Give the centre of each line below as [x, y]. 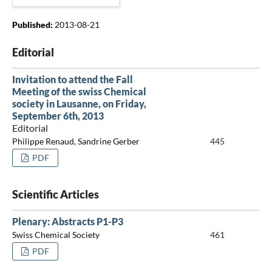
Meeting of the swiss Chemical [79, 91]
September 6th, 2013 [58, 115]
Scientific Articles [55, 194]
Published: [33, 24]
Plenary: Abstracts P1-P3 [67, 221]
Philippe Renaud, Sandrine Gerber [76, 141]
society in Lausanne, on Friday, [79, 103]
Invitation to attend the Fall [72, 79]
